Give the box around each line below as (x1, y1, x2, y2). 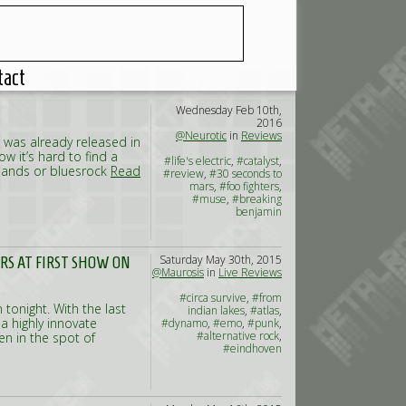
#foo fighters (219, 179, 279, 194)
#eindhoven (223, 341, 282, 356)
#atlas (250, 303, 279, 318)
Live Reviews (218, 265, 282, 280)
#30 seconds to (209, 166, 282, 181)
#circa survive (179, 290, 246, 305)
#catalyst (237, 153, 279, 169)
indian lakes (188, 303, 245, 318)
